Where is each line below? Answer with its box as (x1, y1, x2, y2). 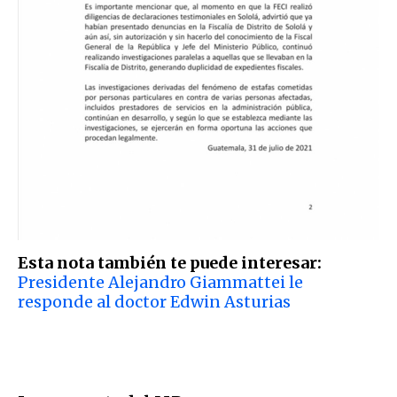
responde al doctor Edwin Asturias (18, 291, 291, 312)
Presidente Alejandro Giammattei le (18, 271, 303, 292)
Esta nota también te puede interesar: (18, 252, 322, 273)
